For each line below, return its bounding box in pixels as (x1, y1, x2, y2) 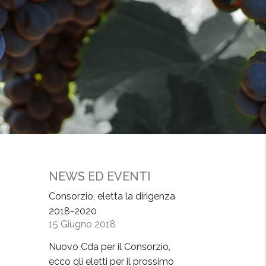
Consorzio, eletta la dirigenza (49, 190, 175, 202)
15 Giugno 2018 (49, 218, 116, 230)
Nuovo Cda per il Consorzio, (49, 240, 170, 252)
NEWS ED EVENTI (49, 169, 151, 183)
